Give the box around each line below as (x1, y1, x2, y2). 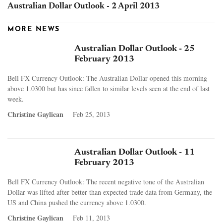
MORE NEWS (7, 25, 60, 33)
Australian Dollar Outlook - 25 (74, 44, 195, 54)
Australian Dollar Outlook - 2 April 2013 (7, 2, 160, 11)
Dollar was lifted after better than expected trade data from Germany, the (7, 187, 212, 197)
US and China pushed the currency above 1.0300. (7, 197, 146, 207)
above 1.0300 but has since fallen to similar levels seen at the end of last (7, 83, 210, 93)
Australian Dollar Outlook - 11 (74, 148, 195, 157)
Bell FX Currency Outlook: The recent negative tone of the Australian (7, 176, 204, 186)
